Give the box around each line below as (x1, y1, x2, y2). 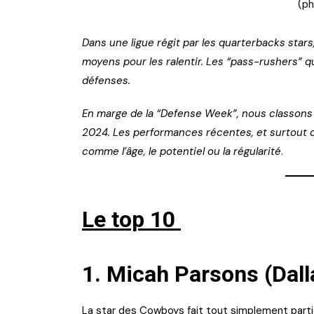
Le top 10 (82, 206, 175, 233)
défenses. (82, 74, 133, 88)
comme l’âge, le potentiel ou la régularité (82, 144, 281, 159)
